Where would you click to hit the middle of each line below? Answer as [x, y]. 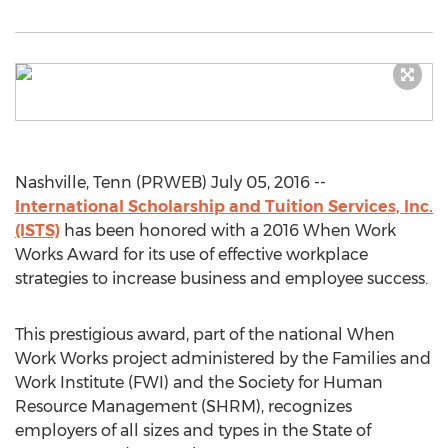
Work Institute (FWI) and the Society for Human [199, 382]
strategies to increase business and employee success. [221, 278]
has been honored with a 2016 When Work [228, 230]
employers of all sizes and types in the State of [193, 430]
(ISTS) [37, 230]
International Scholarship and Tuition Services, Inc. [224, 206]
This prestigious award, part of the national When [205, 334]
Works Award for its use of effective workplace [191, 254]
